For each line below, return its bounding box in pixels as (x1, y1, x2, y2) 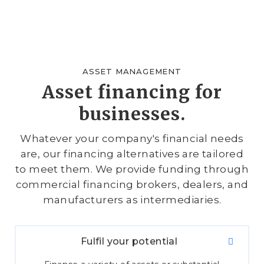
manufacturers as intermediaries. (42, 194, 222, 206)
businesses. (78, 103, 186, 125)
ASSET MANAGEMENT (82, 67, 181, 76)
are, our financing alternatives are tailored (20, 148, 244, 160)
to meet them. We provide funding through (15, 163, 249, 175)
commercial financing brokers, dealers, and (15, 179, 249, 190)
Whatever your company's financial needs (20, 133, 244, 144)
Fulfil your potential (80, 236, 178, 247)
